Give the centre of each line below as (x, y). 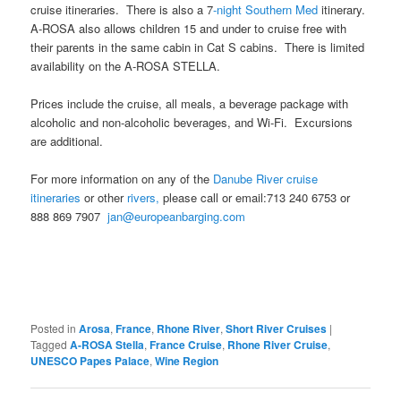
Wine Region (187, 360)
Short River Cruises (277, 328)
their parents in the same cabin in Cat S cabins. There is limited (198, 47)
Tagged (49, 344)
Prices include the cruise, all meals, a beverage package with (190, 104)
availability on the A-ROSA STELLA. (126, 65)
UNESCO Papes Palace (90, 360)
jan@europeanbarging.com (177, 217)
